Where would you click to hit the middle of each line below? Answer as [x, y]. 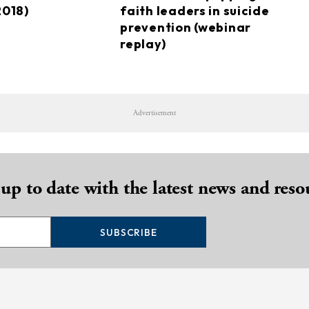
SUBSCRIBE [129, 232]
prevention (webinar [186, 27]
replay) [143, 44]
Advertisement [154, 113]
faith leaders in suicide [195, 11]
